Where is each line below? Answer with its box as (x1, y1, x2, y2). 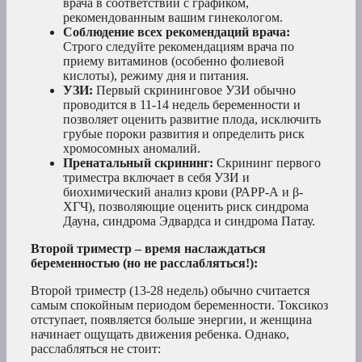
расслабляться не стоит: (31, 342, 161, 356)
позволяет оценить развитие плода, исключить (63, 112, 321, 127)
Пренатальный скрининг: (63, 156, 213, 170)
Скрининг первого (213, 156, 321, 170)
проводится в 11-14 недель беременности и (63, 98, 301, 112)
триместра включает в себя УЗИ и (63, 170, 250, 185)
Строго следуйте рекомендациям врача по (63, 40, 294, 54)
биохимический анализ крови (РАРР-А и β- (63, 185, 303, 200)
